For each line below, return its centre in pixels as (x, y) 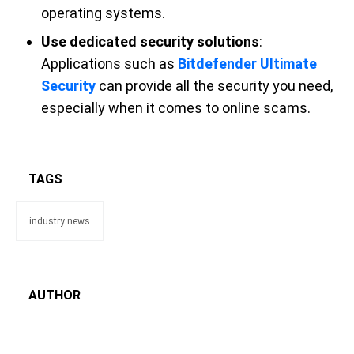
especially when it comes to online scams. (176, 108)
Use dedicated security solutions (150, 41)
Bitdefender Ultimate (247, 64)
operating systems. (103, 13)
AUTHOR (55, 295)
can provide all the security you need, (216, 86)
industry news (60, 221)
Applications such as (109, 64)
